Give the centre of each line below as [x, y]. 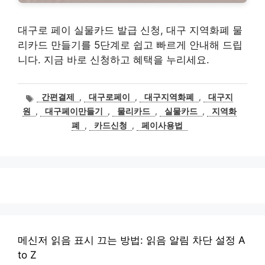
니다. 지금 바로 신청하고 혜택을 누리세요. [114, 60]
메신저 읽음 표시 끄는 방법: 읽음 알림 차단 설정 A [132, 240]
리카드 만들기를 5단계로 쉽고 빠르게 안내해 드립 [130, 45]
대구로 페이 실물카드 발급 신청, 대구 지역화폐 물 [130, 30]
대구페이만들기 [74, 112]
